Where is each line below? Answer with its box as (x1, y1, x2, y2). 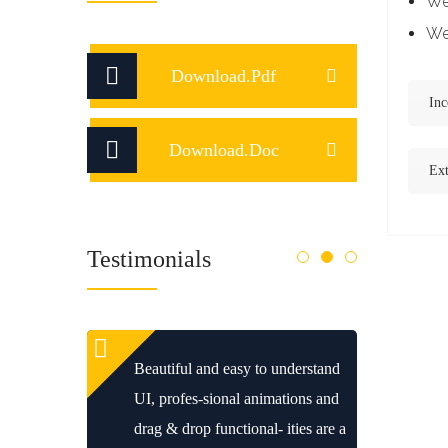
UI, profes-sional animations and (134, 390, 339, 407)
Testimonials (87, 246, 211, 272)
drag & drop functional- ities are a (134, 420, 346, 437)
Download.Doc (168, 140, 279, 160)
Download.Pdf (171, 66, 276, 86)
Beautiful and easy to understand (134, 360, 340, 377)
